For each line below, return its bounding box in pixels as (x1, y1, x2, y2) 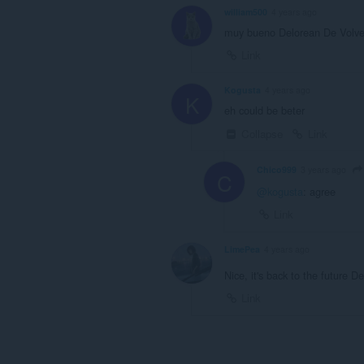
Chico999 (257, 163, 297, 176)
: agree (303, 184, 336, 200)
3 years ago (301, 163, 346, 176)
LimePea (224, 242, 260, 255)
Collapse (238, 126, 284, 142)
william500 (224, 6, 267, 19)
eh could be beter (224, 102, 305, 119)
